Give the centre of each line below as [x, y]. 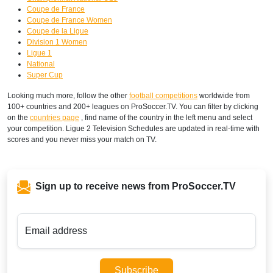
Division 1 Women [57, 42]
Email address [56, 230]
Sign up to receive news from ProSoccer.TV [134, 186]
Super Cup [45, 75]
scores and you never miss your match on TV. [82, 139]
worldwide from [224, 95]
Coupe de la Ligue [58, 31]
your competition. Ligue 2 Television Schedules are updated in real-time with [133, 128]
